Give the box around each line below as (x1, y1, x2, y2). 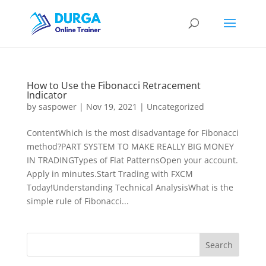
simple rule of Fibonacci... (26, 195, 129, 207)
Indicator (26, 88, 67, 102)
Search (205, 239, 233, 251)
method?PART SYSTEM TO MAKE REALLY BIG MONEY (26, 141, 234, 152)
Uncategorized (146, 101, 204, 112)
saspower (38, 101, 77, 112)
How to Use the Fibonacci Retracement (26, 79, 201, 92)
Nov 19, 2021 (85, 101, 137, 112)
